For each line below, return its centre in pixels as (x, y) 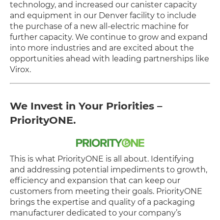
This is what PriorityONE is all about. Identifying (102, 159)
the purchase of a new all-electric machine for (99, 27)
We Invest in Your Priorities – (86, 106)
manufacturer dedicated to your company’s (96, 213)
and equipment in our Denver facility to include (103, 16)
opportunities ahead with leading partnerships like (110, 59)
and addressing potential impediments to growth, (109, 170)
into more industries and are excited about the (102, 48)
